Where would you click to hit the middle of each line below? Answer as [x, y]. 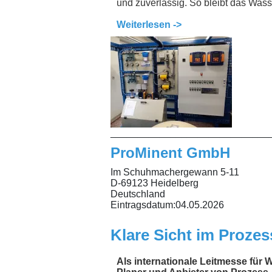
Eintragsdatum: [143, 205]
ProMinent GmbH [170, 153]
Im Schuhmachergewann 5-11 [175, 172]
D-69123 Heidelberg [155, 183]
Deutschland [138, 194]
